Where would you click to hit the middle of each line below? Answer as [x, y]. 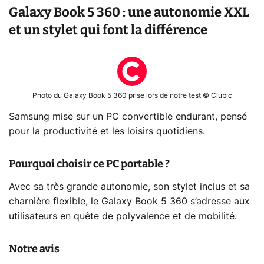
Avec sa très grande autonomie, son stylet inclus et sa [129, 187]
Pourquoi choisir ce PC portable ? [89, 164]
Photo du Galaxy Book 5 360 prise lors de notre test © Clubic [132, 95]
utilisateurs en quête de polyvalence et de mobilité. [123, 216]
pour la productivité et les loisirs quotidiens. [107, 131]
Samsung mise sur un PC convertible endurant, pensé [128, 116]
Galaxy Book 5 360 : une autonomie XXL [129, 12]
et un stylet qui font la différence [108, 29]
